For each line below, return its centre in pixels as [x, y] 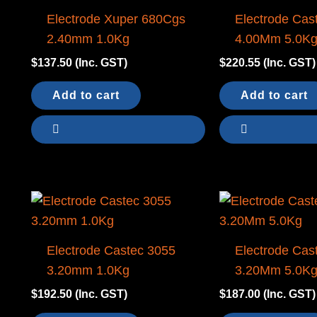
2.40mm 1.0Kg [88, 39]
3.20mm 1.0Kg [88, 271]
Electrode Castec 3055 [111, 251]
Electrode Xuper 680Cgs [116, 19]
